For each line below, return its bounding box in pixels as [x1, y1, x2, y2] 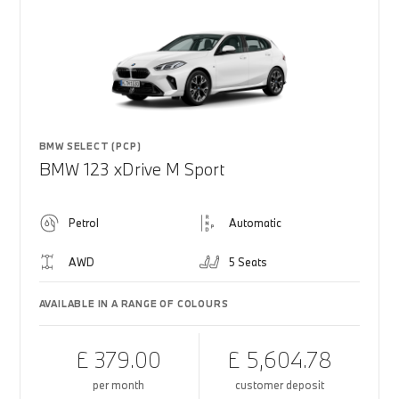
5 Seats [229, 255, 267, 269]
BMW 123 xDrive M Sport [38, 159, 224, 180]
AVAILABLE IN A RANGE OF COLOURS [38, 297, 229, 310]
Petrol [68, 216, 99, 230]
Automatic [229, 216, 281, 230]
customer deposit [235, 378, 325, 392]
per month [93, 378, 145, 392]
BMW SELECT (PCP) [38, 140, 142, 152]
